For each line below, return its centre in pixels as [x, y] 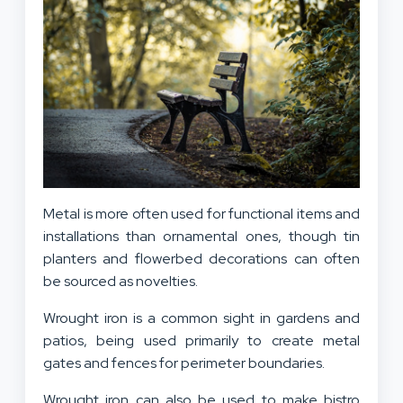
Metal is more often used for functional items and [201, 213]
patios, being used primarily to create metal [201, 340]
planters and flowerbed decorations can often [201, 258]
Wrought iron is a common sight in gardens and [201, 318]
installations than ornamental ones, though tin [201, 236]
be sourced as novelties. [122, 281]
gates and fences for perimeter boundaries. [184, 363]
